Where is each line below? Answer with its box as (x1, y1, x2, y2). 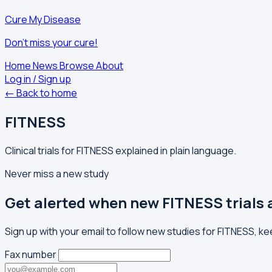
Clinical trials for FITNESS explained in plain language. (5, 143, 236, 157)
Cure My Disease (5, 13, 81, 26)
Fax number (5, 247, 56, 261)
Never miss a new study (5, 166, 109, 180)
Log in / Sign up (5, 72, 71, 86)
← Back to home (5, 86, 77, 100)
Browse (59, 59, 96, 72)
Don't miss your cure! (5, 36, 98, 49)
